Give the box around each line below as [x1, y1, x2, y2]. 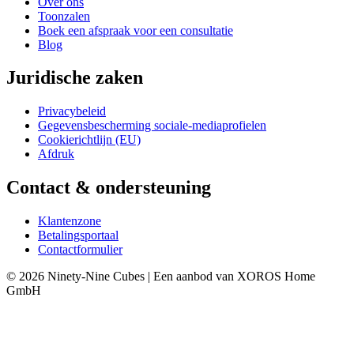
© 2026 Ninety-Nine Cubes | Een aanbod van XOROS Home [6, 269, 315, 284]
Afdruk [38, 147, 74, 161]
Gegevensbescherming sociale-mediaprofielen [38, 119, 266, 133]
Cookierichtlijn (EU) [38, 133, 141, 147]
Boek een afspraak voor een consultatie [38, 23, 233, 37]
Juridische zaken [6, 67, 143, 88]
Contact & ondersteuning [6, 177, 211, 198]
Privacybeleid [38, 104, 106, 119]
